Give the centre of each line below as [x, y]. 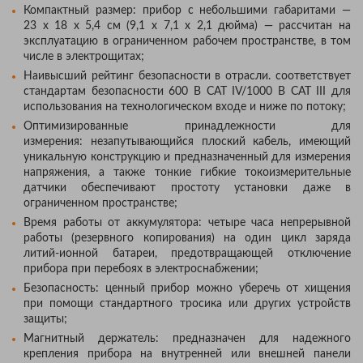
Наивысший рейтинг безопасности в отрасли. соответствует [187, 76]
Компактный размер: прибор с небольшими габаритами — [187, 10]
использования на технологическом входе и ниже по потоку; [185, 107]
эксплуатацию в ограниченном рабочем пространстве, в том [187, 41]
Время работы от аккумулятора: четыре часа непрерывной [187, 222]
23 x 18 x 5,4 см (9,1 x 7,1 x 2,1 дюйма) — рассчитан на [187, 26]
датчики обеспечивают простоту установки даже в [187, 188]
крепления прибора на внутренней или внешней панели [187, 354]
